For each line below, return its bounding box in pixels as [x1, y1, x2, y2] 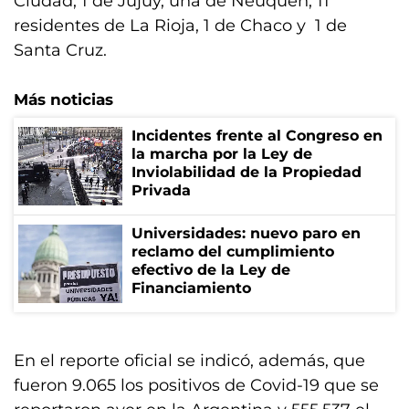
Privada [131, 182, 191, 199]
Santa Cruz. [14, 40, 107, 60]
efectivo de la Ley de [131, 261, 290, 278]
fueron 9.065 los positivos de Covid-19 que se [14, 375, 379, 395]
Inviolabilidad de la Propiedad [131, 163, 362, 181]
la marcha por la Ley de [131, 145, 312, 163]
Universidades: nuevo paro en [131, 225, 361, 242]
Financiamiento [131, 279, 251, 297]
